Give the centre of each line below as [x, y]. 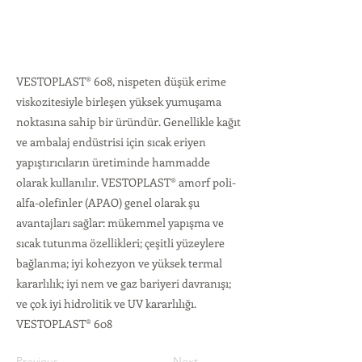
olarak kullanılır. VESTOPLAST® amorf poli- [126, 182]
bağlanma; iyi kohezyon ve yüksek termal [119, 263]
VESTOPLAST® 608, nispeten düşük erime [121, 81]
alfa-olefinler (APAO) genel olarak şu [108, 202]
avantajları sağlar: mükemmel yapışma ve [120, 223]
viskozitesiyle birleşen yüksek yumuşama [119, 101]
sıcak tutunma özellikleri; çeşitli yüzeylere [120, 243]
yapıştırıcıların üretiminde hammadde [113, 162]
